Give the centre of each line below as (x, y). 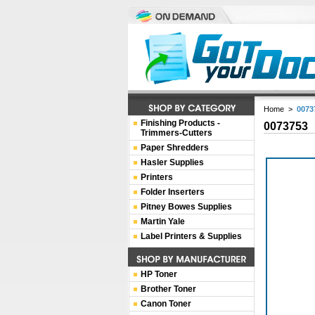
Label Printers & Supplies (191, 236)
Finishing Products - (180, 123)
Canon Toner (166, 304)
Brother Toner (168, 289)
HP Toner (159, 274)
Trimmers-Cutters (176, 133)
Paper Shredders (175, 148)
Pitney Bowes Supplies (186, 207)
